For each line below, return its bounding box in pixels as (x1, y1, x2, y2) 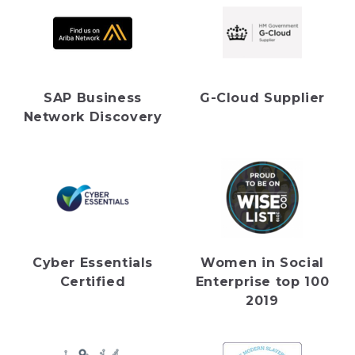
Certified (59, 273, 126, 289)
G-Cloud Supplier (199, 90, 326, 105)
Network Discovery (23, 109, 162, 124)
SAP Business (44, 90, 142, 105)
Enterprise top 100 (195, 273, 330, 289)
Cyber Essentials (32, 254, 154, 270)
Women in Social (200, 254, 324, 270)
